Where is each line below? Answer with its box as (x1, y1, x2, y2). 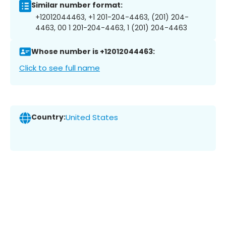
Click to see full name (19, 62, 100, 73)
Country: (31, 112, 66, 123)
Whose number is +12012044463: (31, 46, 155, 57)
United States (66, 112, 118, 123)
